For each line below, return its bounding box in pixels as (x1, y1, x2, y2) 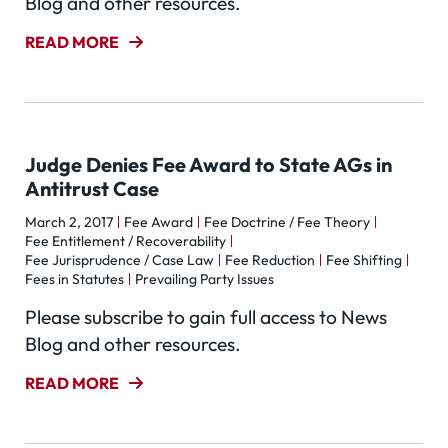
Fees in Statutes (25, 270, 124, 288)
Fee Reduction (225, 251, 315, 269)
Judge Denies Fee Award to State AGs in (25, 152, 392, 177)
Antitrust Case (25, 176, 159, 201)
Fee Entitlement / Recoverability (25, 232, 226, 250)
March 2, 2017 (25, 213, 113, 231)
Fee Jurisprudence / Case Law (25, 251, 214, 269)
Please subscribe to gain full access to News (25, 305, 387, 329)
